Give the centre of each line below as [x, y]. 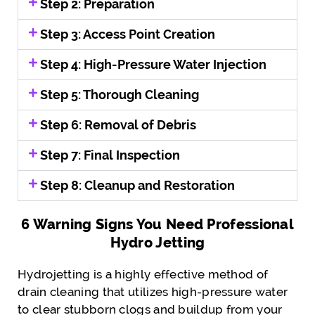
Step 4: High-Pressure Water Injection [154, 64]
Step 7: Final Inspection [110, 155]
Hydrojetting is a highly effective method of [143, 274]
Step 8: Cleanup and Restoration [138, 185]
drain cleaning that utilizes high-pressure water [153, 291]
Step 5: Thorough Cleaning [120, 94]
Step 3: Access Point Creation [128, 34]
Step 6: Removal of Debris [118, 124]
